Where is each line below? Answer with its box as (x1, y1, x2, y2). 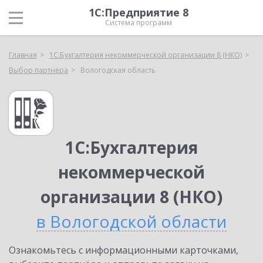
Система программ (105, 18, 172, 28)
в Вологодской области (36, 210, 227, 232)
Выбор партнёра (9, 65, 68, 75)
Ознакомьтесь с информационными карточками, (9, 244, 238, 257)
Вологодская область (80, 65, 156, 75)
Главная (9, 50, 37, 60)
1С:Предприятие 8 (89, 5, 188, 19)
